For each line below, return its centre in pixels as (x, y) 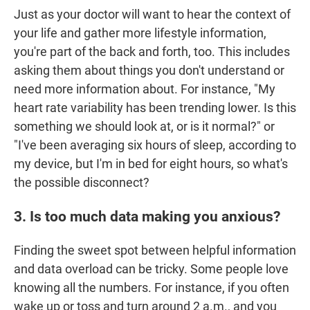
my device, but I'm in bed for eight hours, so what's (151, 164)
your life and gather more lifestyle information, (140, 33)
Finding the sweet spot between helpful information (155, 250)
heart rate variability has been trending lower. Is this (155, 108)
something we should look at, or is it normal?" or (144, 127)
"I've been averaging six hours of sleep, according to (155, 145)
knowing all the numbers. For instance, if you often (152, 288)
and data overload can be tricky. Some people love (151, 269)
